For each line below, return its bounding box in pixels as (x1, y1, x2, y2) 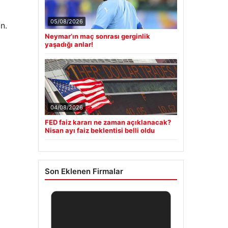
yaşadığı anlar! (44, 40, 93, 49)
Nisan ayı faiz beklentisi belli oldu (44, 126, 155, 135)
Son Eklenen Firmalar (44, 166, 123, 177)
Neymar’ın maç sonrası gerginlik (44, 32, 150, 41)
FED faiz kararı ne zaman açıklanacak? (44, 118, 171, 127)
